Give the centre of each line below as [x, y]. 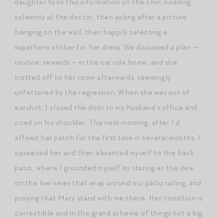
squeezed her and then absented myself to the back [104, 153]
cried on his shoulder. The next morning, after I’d [97, 122]
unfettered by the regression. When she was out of [102, 92]
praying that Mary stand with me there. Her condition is [109, 198]
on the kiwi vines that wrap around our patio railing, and [108, 183]
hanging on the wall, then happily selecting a [91, 32]
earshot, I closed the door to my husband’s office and [106, 107]
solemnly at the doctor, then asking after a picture [101, 17]
